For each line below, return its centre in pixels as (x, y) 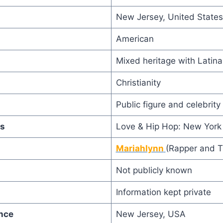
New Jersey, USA (151, 214)
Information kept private (163, 192)
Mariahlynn (140, 148)
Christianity (138, 82)
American (135, 39)
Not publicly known (154, 170)
